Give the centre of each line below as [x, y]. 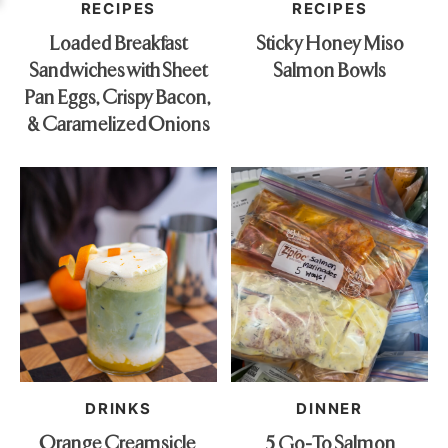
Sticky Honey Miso [329, 42]
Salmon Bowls [330, 69]
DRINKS [118, 408]
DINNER [329, 408]
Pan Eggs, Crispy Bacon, [118, 96]
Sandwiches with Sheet [118, 69]
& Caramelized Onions [118, 123]
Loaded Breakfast [118, 42]
